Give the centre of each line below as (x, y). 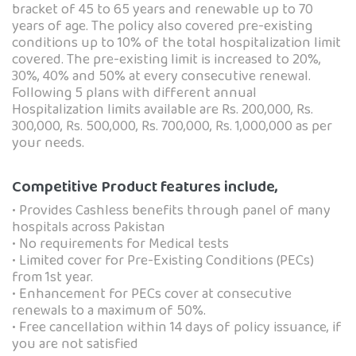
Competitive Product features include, (145, 187)
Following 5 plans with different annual (134, 93)
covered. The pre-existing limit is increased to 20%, (166, 60)
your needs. (48, 143)
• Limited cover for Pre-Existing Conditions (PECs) (163, 261)
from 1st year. (52, 278)
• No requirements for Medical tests (120, 244)
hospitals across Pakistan (89, 228)
